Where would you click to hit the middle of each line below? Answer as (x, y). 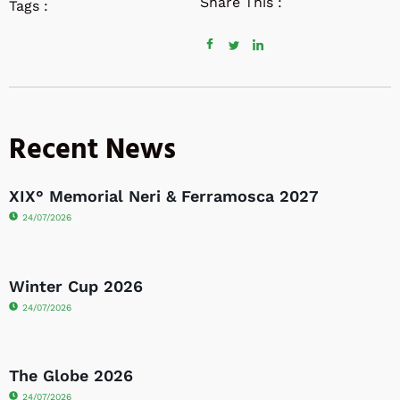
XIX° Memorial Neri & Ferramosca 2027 (164, 196)
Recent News (92, 151)
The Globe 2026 (71, 376)
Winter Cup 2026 (76, 286)
